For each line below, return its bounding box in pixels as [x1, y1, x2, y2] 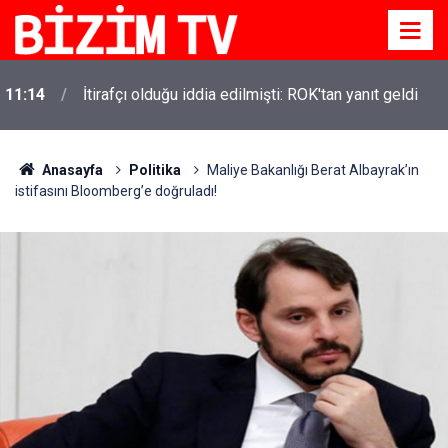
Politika [128, 162, 181, 178]
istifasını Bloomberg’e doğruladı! [15, 183, 217, 199]
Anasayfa [38, 162, 103, 178]
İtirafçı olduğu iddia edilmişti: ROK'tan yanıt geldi [83, 85, 418, 104]
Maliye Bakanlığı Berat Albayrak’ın [206, 162, 419, 178]
